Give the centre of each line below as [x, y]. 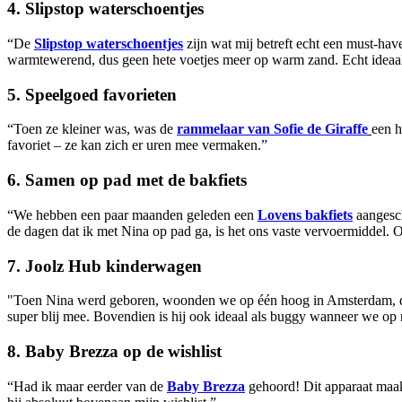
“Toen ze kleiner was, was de [92, 129]
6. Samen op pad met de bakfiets [127, 180]
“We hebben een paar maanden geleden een [132, 214]
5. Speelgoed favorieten [92, 94]
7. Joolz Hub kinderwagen [105, 266]
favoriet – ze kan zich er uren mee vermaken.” [137, 145]
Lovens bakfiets [305, 214]
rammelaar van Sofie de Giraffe [272, 129]
